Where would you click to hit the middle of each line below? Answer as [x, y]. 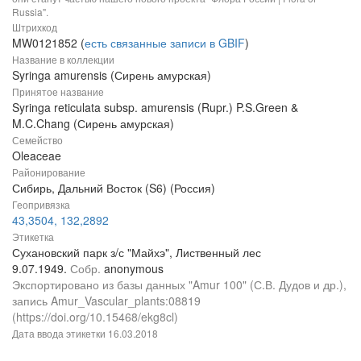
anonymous [134, 268]
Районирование [49, 172]
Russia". [30, 11]
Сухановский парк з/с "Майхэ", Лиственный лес [137, 252]
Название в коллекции [63, 59]
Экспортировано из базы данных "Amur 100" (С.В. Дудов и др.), [179, 284]
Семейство [37, 139]
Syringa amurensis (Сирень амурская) [112, 75]
